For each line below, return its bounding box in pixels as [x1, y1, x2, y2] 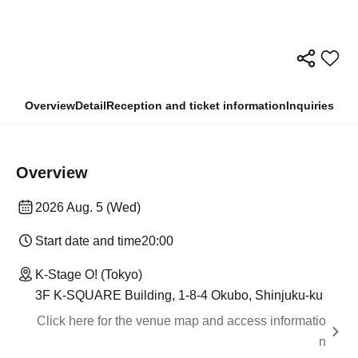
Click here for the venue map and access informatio [37, 314, 326, 328]
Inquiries [285, 99, 334, 113]
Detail [74, 99, 106, 113]
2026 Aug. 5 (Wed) [35, 201, 141, 215]
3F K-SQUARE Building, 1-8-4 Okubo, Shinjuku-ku [35, 288, 323, 303]
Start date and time [35, 234, 141, 249]
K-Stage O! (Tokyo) [35, 268, 142, 282]
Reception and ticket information [105, 99, 286, 113]
